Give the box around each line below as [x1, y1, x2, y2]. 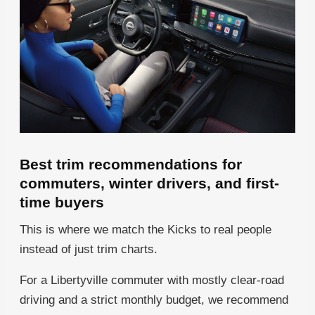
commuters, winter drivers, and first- [20, 175, 279, 192]
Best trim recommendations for [20, 156, 242, 173]
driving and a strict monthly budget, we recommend [20, 293, 288, 307]
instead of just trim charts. [20, 243, 157, 257]
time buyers [20, 194, 104, 211]
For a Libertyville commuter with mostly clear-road [20, 274, 284, 288]
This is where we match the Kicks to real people [20, 223, 271, 237]
